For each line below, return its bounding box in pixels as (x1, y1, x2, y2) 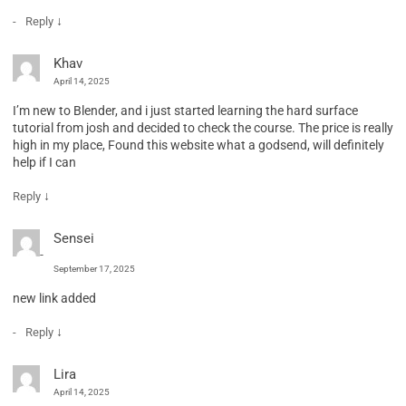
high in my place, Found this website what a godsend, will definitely (13, 137, 384, 152)
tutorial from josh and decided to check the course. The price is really (13, 120, 393, 135)
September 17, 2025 (53, 263, 135, 274)
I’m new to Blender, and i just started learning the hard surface (13, 102, 358, 118)
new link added (13, 290, 96, 305)
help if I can (13, 154, 76, 169)
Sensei (53, 229, 94, 246)
